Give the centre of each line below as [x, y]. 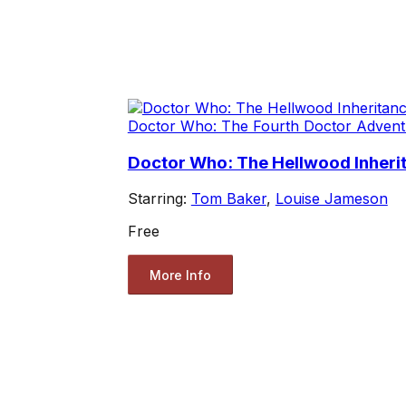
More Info [180, 275]
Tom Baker [228, 199]
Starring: [159, 199]
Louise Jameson [331, 199]
